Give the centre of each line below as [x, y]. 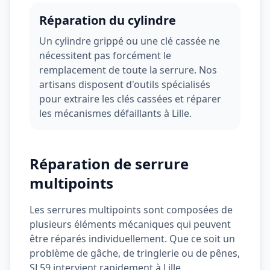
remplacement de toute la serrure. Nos [128, 70]
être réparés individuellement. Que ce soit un [132, 239]
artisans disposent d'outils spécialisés [125, 84]
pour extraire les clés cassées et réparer [130, 99]
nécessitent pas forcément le [105, 55]
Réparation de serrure [109, 164]
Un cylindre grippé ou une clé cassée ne [130, 41]
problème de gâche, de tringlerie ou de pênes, [135, 253]
